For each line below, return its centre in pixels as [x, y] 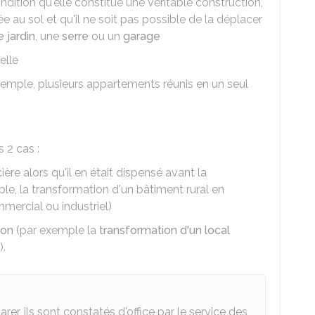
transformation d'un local [165, 230]
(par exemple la [56, 230]
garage [142, 36]
